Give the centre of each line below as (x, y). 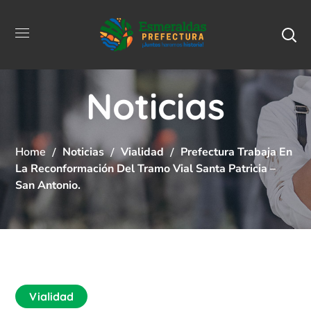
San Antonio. (48, 185)
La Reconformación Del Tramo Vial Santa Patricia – (146, 168)
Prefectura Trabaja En (237, 152)
